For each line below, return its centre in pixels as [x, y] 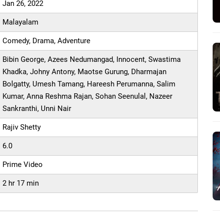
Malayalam [21, 22]
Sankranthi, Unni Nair [37, 109]
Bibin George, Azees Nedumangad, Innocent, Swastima [92, 59]
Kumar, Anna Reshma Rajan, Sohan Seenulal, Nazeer [88, 96]
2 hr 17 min [21, 183]
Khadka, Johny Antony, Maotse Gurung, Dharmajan [85, 72]
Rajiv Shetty [22, 127]
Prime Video [23, 165]
